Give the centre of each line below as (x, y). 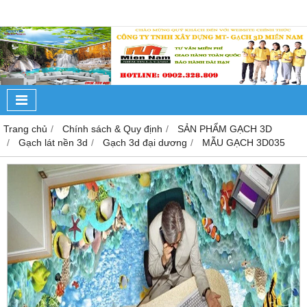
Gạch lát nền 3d (53, 142)
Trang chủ (25, 128)
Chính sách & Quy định (112, 128)
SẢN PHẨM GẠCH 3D (225, 128)
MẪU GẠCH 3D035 (244, 142)
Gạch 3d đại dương (145, 142)
